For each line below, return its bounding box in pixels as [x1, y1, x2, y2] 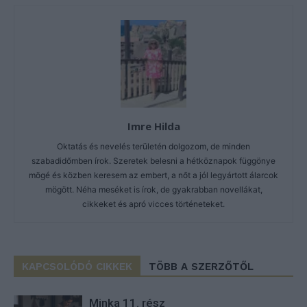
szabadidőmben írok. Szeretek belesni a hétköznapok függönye [32, 155, 275, 166]
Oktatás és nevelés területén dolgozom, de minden [57, 140, 250, 151]
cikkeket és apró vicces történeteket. [82, 198, 225, 209]
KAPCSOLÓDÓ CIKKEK [22, 260, 132, 273]
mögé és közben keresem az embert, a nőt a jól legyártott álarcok [29, 169, 278, 180]
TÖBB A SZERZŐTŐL [149, 260, 254, 273]
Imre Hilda [127, 119, 180, 133]
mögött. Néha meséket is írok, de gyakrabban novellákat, [45, 184, 262, 195]
